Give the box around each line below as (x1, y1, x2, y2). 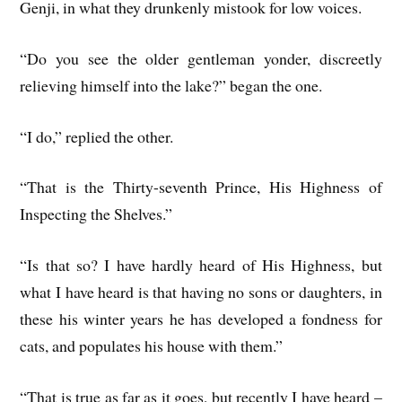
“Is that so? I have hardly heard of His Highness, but (20, 254, 382, 276)
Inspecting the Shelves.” (20, 203, 173, 225)
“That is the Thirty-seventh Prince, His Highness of (20, 176, 382, 198)
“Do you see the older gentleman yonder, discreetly (20, 47, 382, 69)
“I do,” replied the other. (20, 125, 174, 147)
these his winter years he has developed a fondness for (20, 308, 382, 330)
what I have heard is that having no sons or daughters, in (20, 281, 382, 303)
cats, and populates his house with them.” (20, 335, 284, 357)
